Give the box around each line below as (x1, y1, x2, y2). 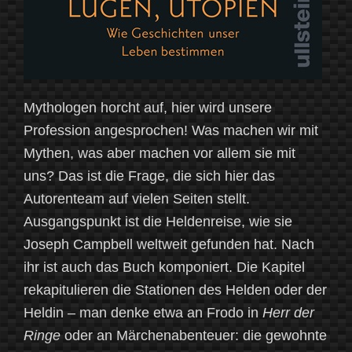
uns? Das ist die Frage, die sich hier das (24, 167, 275, 184)
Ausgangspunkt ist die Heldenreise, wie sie (24, 213, 292, 229)
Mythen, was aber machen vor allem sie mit (24, 145, 295, 161)
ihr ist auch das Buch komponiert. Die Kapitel (24, 258, 305, 275)
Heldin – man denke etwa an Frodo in (24, 304, 262, 321)
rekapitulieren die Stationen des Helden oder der (24, 281, 327, 298)
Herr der (262, 304, 314, 321)
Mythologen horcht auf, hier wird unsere (24, 99, 272, 115)
